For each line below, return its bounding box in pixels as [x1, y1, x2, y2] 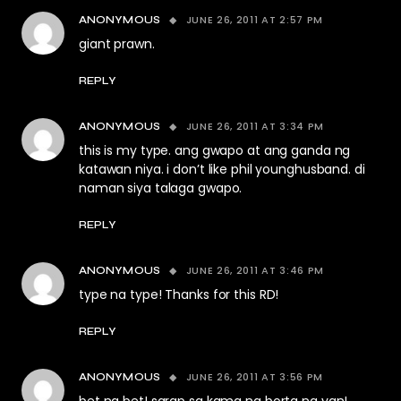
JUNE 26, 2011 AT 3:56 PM [185, 370, 324, 384]
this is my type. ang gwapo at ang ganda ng [79, 141, 351, 159]
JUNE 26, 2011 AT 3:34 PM [185, 119, 325, 133]
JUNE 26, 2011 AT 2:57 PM [185, 13, 324, 27]
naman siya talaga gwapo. [79, 179, 243, 197]
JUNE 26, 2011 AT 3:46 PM [185, 263, 325, 277]
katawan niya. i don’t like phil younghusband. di [79, 160, 365, 178]
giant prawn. [79, 35, 155, 53]
